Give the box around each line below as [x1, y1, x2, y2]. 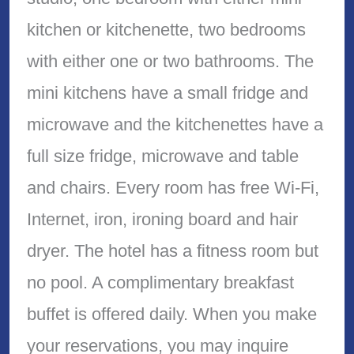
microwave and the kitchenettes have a [26, 115, 323, 135]
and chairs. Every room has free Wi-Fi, [26, 178, 319, 198]
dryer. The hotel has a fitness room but [26, 241, 318, 262]
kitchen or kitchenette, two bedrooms [26, 20, 306, 40]
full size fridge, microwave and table [26, 146, 299, 167]
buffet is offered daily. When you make [26, 304, 317, 325]
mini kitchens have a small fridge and [26, 83, 308, 104]
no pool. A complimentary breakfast [26, 273, 294, 293]
